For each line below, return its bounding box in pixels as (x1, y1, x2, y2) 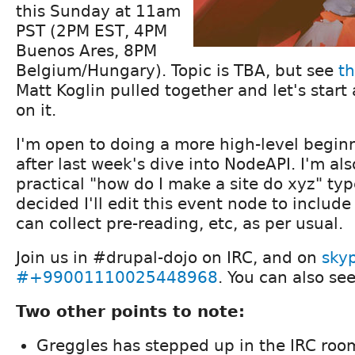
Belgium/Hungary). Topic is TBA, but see (16, 60, 338, 80)
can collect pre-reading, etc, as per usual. (16, 213, 343, 233)
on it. (16, 100, 56, 120)
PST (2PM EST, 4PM (16, 21, 167, 40)
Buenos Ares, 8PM (16, 40, 157, 60)
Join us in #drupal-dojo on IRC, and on (16, 247, 322, 267)
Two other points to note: (16, 301, 245, 321)
